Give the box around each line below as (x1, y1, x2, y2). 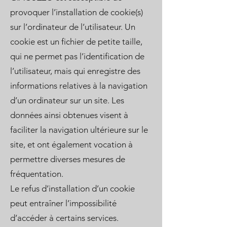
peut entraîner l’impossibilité (10, 198, 117, 208)
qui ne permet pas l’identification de (10, 51, 144, 61)
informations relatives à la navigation (10, 81, 147, 91)
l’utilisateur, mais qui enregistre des (10, 66, 140, 76)
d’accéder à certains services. (10, 213, 119, 223)
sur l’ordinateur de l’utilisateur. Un (10, 22, 135, 32)
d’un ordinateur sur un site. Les (10, 95, 124, 105)
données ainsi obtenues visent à (10, 110, 128, 120)
